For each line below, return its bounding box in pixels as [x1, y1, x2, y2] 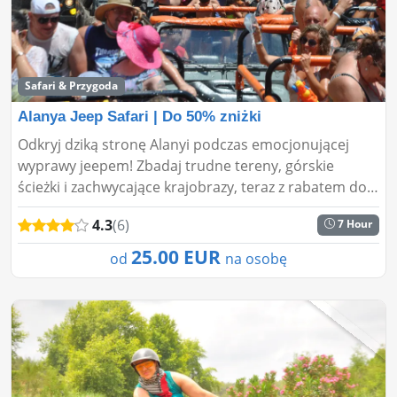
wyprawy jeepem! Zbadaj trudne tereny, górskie [18, 155, 334, 175]
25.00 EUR [131, 244, 225, 269]
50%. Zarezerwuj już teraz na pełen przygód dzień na [18, 198, 363, 218]
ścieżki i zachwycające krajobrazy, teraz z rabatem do [18, 176, 367, 197]
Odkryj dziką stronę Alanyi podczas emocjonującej [18, 134, 349, 154]
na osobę [225, 248, 287, 269]
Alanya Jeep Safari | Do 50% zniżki [18, 107, 261, 125]
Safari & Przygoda [24, 78, 118, 94]
